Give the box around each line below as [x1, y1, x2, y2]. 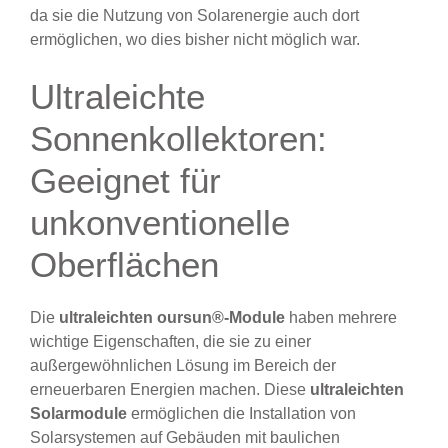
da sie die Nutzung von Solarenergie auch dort [30, 7, 359, 25]
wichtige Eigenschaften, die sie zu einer [30, 333, 311, 351]
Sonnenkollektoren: [30, 119, 327, 159]
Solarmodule [30, 405, 127, 423]
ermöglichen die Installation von [127, 405, 356, 423]
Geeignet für [30, 161, 221, 201]
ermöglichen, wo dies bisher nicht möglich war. [30, 31, 360, 49]
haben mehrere [285, 309, 397, 327]
